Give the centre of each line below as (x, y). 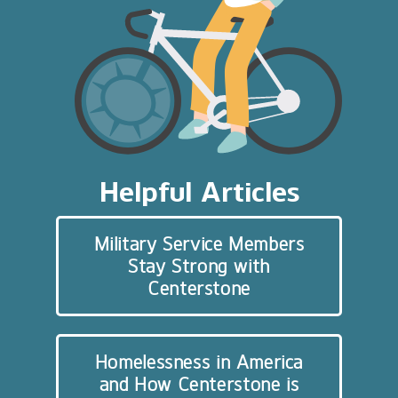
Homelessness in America (199, 362)
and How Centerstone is (199, 385)
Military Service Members (199, 243)
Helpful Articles (199, 191)
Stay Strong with (199, 266)
